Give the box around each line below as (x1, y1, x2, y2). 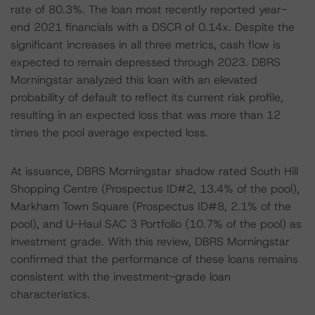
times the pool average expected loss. (11, 125, 208, 140)
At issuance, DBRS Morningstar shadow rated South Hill (11, 164, 298, 179)
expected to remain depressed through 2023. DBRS (11, 55, 281, 70)
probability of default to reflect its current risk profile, (11, 90, 283, 105)
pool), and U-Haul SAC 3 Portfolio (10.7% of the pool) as (11, 217, 302, 231)
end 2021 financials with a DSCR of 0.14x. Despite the (11, 20, 295, 34)
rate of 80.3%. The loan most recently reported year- (11, 2, 287, 17)
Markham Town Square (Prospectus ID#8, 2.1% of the (11, 199, 291, 214)
